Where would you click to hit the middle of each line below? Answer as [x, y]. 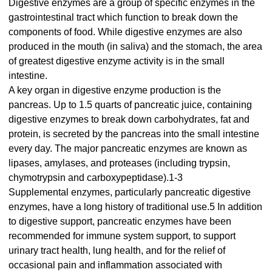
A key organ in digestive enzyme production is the [115, 90]
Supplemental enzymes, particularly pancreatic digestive [130, 192]
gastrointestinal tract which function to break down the [123, 18]
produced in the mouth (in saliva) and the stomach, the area [135, 47]
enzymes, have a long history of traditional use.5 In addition [135, 207]
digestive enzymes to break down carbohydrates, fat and [129, 120]
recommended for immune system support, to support [122, 236]
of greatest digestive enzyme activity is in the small [117, 61]
